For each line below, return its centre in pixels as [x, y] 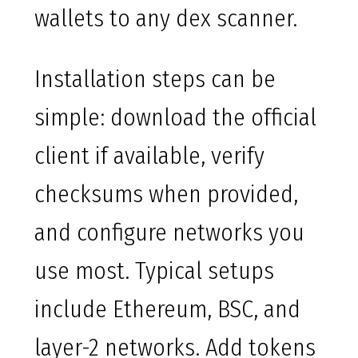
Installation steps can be [155, 80]
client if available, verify [149, 156]
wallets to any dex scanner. [166, 19]
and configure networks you [169, 233]
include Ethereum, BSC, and [167, 310]
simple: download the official [175, 118]
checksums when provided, [166, 195]
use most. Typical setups [154, 271]
